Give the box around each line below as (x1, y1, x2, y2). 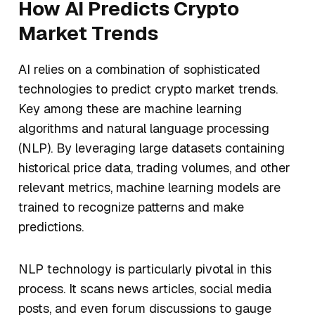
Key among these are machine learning (18, 101, 242, 117)
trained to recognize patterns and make (18, 199, 244, 216)
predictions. (18, 219, 87, 236)
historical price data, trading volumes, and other (18, 160, 290, 176)
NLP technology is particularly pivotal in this (18, 261, 271, 278)
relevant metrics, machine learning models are (18, 179, 281, 196)
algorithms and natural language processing (18, 120, 269, 137)
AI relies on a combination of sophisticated (18, 61, 260, 78)
